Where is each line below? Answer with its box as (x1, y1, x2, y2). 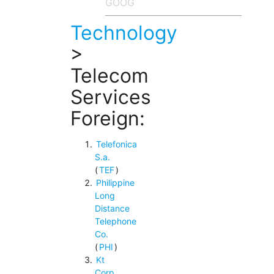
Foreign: (70, 106, 145, 131)
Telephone (94, 216, 136, 227)
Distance (94, 203, 130, 214)
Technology (70, 21, 177, 45)
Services (70, 85, 151, 109)
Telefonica (95, 139, 137, 150)
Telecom (70, 64, 149, 88)
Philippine (95, 177, 135, 188)
